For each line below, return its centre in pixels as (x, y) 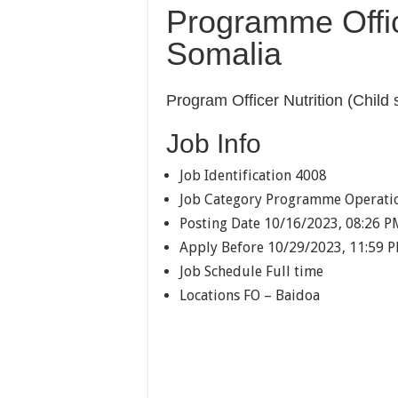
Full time (295, 271)
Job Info (214, 143)
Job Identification (235, 175)
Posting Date (220, 223)
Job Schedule (221, 271)
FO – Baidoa (282, 295)
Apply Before (222, 247)
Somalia (224, 53)
